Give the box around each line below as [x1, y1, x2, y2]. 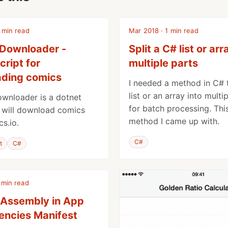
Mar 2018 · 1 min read [129, 26, 198, 35]
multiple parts [129, 57, 198, 70]
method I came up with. [129, 116, 219, 127]
